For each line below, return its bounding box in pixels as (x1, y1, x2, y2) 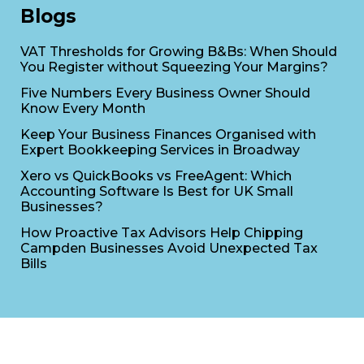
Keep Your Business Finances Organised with (20, 127, 316, 142)
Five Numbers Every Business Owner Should (20, 85, 310, 101)
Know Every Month (20, 101, 145, 116)
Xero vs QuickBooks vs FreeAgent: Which (20, 168, 292, 184)
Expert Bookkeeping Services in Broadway (20, 142, 300, 158)
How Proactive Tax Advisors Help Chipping (20, 225, 303, 240)
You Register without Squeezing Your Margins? (20, 59, 328, 75)
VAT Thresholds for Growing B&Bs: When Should (20, 44, 337, 59)
